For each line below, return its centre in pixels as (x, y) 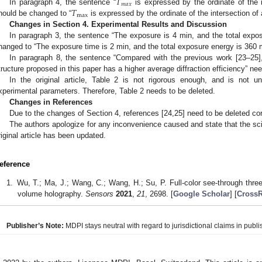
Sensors (99, 194)
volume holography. (51, 194)
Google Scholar (201, 194)
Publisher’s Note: (35, 226)
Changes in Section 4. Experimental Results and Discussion (118, 25)
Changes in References (51, 102)
